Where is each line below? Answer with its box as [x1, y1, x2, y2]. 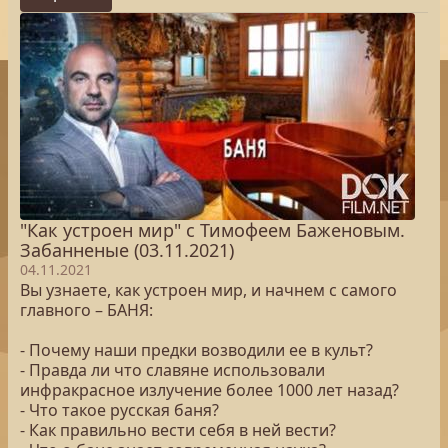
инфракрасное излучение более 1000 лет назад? [20, 379, 403, 401]
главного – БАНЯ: [20, 299, 153, 321]
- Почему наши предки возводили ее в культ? [20, 339, 373, 361]
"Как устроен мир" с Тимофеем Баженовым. [20, 218, 405, 242]
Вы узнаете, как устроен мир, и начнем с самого [20, 279, 397, 301]
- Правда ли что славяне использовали [20, 359, 325, 381]
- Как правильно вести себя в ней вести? [20, 419, 340, 441]
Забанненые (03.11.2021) [20, 238, 234, 262]
